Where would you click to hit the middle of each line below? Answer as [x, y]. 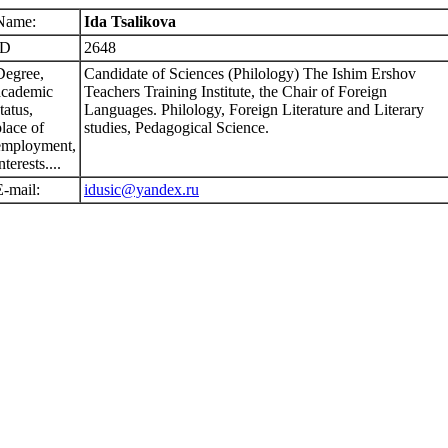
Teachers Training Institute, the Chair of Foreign [235, 91]
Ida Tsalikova [130, 21]
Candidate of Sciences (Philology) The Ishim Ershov [250, 73]
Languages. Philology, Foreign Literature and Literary [254, 109]
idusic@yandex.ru [141, 189]
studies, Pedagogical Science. [176, 127]
